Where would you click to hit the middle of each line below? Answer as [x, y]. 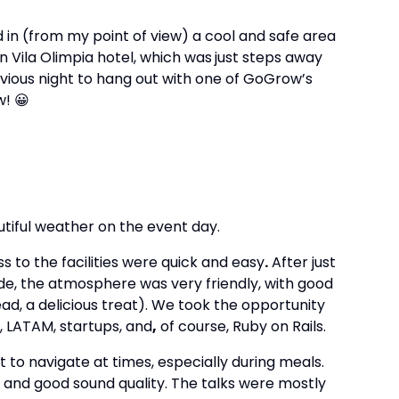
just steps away [269, 57]
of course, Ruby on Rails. [241, 326]
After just [302, 262]
